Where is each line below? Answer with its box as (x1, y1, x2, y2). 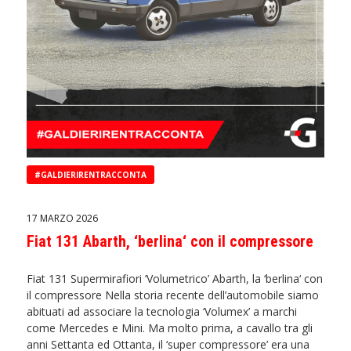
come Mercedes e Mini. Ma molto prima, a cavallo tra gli (27, 320, 313, 335)
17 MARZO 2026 (27, 211, 99, 225)
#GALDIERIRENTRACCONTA (34, 168, 147, 180)
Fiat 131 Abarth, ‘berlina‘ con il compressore (27, 231, 314, 251)
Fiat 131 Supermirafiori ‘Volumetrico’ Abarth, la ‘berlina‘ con (27, 270, 324, 286)
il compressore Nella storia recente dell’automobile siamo (27, 287, 320, 302)
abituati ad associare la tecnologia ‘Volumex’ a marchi (27, 303, 298, 319)
